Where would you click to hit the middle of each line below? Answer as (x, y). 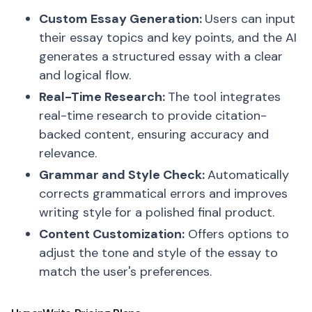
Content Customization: (112, 234)
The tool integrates (224, 97)
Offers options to (237, 234)
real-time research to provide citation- (153, 116)
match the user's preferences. (125, 272)
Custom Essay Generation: (122, 19)
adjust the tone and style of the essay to (158, 253)
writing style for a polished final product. (157, 212)
